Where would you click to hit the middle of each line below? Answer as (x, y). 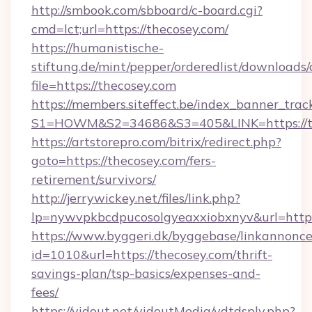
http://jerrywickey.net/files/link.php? (136, 198)
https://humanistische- (97, 48)
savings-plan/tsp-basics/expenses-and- (146, 273)
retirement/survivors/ (94, 179)
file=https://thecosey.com (104, 85)
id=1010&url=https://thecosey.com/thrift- (152, 255)
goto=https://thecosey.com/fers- (124, 161)
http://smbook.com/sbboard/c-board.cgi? (147, 10)
